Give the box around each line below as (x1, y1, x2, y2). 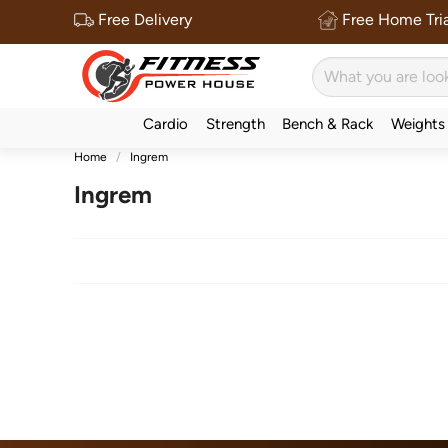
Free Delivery (93, 10, 192, 29)
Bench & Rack (282, 115, 374, 132)
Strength (205, 115, 265, 132)
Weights (390, 115, 445, 132)
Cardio (143, 115, 189, 132)
